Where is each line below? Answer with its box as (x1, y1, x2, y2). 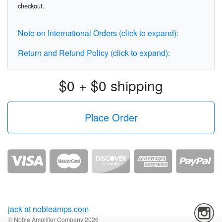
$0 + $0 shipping (59, 75, 163, 95)
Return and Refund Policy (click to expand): (18, 47, 170, 58)
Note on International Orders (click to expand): (18, 27, 178, 39)
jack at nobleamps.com (8, 203, 89, 215)
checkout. (18, 1, 45, 10)
